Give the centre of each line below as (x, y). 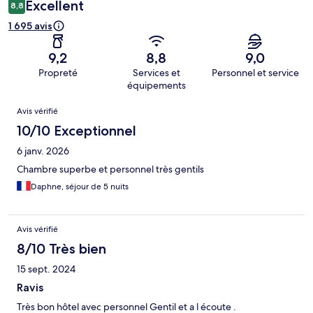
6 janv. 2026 (43, 151)
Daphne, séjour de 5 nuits (80, 187)
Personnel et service (255, 73)
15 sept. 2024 (46, 269)
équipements (156, 86)
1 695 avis (30, 26)
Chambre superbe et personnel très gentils (110, 169)
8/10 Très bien (61, 249)
